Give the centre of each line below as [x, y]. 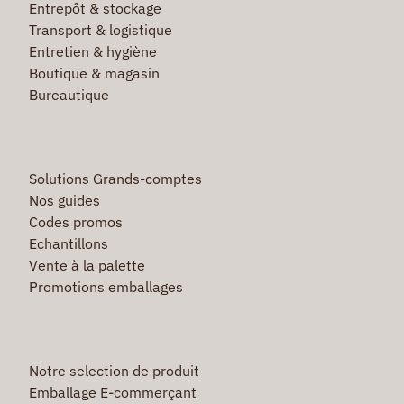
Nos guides [64, 200]
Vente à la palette [87, 265]
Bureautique [69, 94]
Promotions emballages [106, 286]
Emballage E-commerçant [112, 392]
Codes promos [75, 221]
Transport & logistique [100, 29]
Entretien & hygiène [92, 51]
